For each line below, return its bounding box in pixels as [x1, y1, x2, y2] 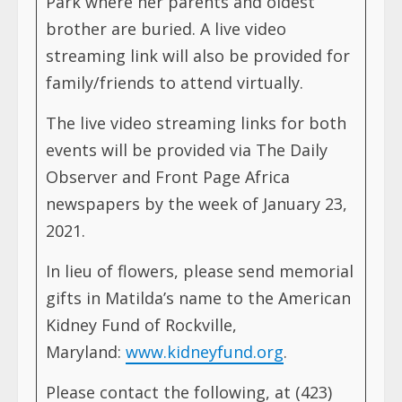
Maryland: [46, 340, 126, 363]
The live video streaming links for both [46, 111, 346, 134]
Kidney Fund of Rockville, [46, 313, 237, 336]
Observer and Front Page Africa [46, 165, 290, 188]
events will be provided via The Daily [46, 138, 328, 161]
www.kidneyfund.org [126, 340, 284, 363]
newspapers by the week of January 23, [46, 192, 347, 214]
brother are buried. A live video [46, 17, 286, 39]
